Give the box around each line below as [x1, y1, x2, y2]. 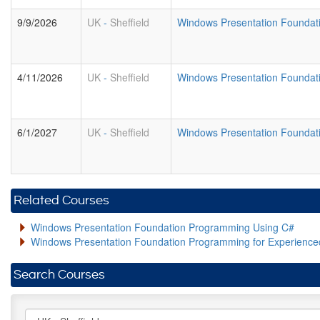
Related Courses [14, 194, 109, 207]
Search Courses [14, 268, 105, 281]
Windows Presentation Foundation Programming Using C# [31, 220, 294, 234]
